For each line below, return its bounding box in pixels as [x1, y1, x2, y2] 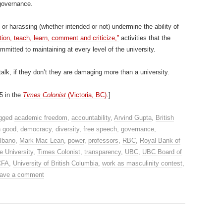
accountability [71, 114, 111, 121]
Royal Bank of [140, 137, 180, 144]
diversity [55, 125, 79, 133]
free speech [83, 125, 117, 133]
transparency [84, 148, 121, 156]
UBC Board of [142, 148, 182, 156]
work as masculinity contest [102, 160, 182, 167]
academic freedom [14, 114, 67, 121]
